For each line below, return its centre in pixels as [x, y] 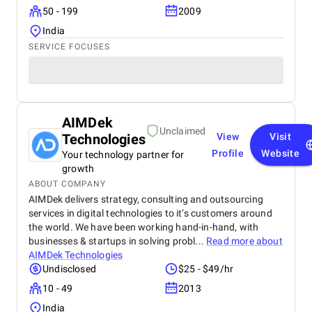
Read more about [244, 241]
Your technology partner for [123, 155]
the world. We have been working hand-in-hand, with [144, 227]
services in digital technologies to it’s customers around [150, 213]
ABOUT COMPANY [67, 184]
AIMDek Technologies [76, 255]
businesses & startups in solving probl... [118, 241]
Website [281, 153]
